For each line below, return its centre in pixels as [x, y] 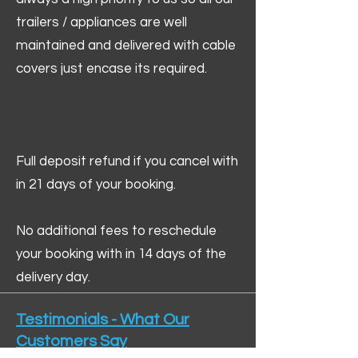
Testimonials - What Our [103, 320]
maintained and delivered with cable [126, 46]
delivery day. [53, 277]
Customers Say [72, 341]
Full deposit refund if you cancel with [127, 161]
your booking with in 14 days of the [121, 254]
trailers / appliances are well [101, 22]
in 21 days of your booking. [96, 185]
